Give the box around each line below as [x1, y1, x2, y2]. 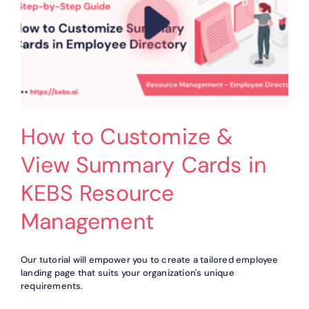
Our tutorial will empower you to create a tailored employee [21, 253, 279, 266]
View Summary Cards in [21, 150, 267, 179]
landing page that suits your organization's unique [21, 266, 235, 279]
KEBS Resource [21, 178, 175, 208]
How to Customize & [21, 121, 234, 151]
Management [21, 206, 154, 236]
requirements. [21, 279, 83, 292]
